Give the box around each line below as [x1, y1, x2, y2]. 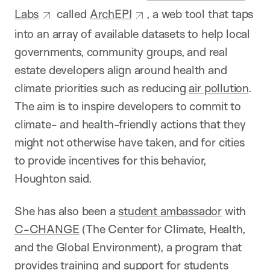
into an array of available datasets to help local [14, 26, 251, 41]
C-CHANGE [14, 221, 80, 236]
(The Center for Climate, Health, [79, 221, 245, 236]
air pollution [189, 80, 249, 95]
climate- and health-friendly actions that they [14, 116, 246, 131]
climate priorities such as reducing [14, 80, 189, 95]
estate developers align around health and [14, 62, 227, 77]
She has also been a [14, 203, 119, 218]
